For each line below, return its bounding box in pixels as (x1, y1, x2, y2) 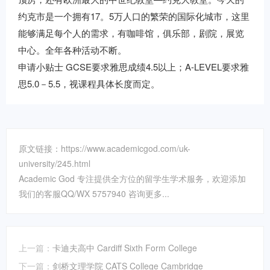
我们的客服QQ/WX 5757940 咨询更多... (19, 187, 169, 199)
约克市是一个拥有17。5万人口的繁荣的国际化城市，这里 (18, 10, 250, 22)
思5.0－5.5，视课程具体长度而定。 (18, 77, 160, 90)
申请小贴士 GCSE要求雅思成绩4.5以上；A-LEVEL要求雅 (18, 60, 249, 73)
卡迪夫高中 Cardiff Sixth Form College (52, 242, 197, 254)
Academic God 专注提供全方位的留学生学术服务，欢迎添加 (19, 172, 246, 184)
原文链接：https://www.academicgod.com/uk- (19, 142, 190, 154)
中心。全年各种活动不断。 (18, 43, 127, 56)
